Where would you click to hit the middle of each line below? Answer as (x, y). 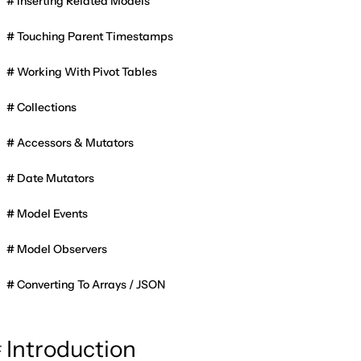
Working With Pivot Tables (87, 71)
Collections (47, 107)
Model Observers (62, 249)
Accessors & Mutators (75, 142)
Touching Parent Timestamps (95, 36)
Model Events (52, 213)
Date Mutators (56, 178)
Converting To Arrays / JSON (91, 284)
